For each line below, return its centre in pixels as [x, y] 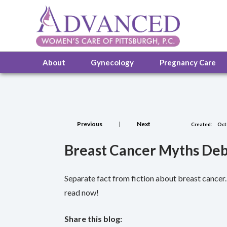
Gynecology [114, 63]
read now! [82, 192]
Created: [202, 124]
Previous [90, 124]
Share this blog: [93, 219]
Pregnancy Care [190, 63]
